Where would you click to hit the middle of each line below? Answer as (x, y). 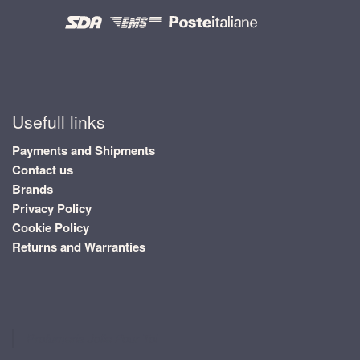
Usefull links (59, 121)
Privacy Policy (52, 209)
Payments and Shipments (84, 151)
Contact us (43, 170)
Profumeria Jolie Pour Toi (92, 337)
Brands (33, 189)
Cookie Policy (51, 228)
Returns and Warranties (79, 247)
